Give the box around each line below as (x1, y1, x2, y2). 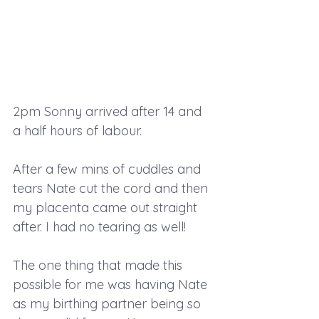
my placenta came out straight (13, 199, 201, 216)
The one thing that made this (13, 256, 186, 273)
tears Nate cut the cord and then (13, 179, 211, 197)
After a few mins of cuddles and (13, 160, 204, 177)
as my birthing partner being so (13, 295, 204, 312)
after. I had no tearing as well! (13, 218, 186, 235)
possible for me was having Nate (13, 276, 211, 293)
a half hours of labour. (13, 122, 142, 139)
